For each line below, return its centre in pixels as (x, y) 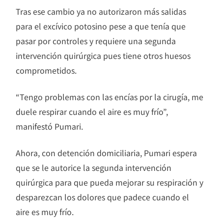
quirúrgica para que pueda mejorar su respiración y (110, 182)
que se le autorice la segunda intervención (94, 167)
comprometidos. (46, 70)
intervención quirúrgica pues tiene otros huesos (103, 55)
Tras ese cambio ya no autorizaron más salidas (101, 11)
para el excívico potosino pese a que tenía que (101, 26)
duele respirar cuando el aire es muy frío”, (92, 111)
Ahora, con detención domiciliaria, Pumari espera (106, 152)
